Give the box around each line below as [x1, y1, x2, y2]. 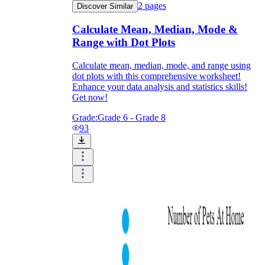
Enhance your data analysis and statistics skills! [72, 82, 247, 92]
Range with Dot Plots [72, 36, 175, 49]
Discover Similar [77, 1, 133, 11]
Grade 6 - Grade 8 [98, 112, 166, 123]
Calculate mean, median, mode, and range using [72, 60, 251, 71]
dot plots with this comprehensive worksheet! [72, 71, 241, 82]
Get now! [72, 92, 108, 103]
